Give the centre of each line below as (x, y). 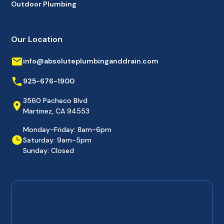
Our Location (37, 39)
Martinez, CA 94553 (56, 111)
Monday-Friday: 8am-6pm (67, 129)
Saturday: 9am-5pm (57, 140)
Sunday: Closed (49, 150)
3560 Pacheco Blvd (55, 100)
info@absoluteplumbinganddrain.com (91, 61)
